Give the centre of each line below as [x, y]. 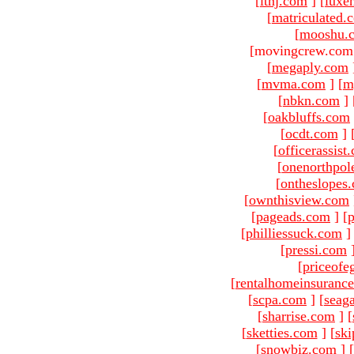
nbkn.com [311, 100]
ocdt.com [311, 133]
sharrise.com [299, 316]
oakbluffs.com [309, 117]
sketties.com [282, 332]
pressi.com [316, 249]
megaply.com [310, 67]
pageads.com [293, 216]
